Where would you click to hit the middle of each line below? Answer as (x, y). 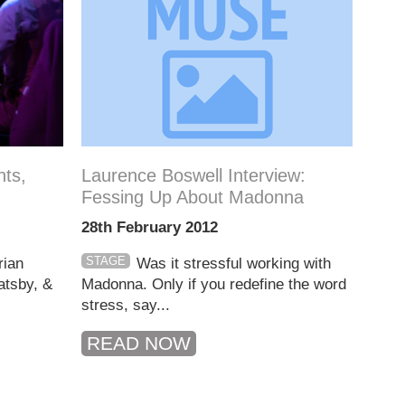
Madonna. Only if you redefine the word (214, 284)
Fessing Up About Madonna (193, 197)
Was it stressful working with (233, 264)
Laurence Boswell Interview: (193, 175)
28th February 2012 (150, 227)
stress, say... (126, 305)
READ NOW (139, 343)
